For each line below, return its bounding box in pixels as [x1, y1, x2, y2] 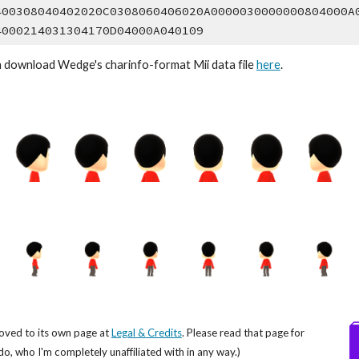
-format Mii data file [148, 57, 256, 71]
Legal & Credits [111, 326, 182, 339]
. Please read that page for [181, 326, 305, 339]
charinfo [104, 57, 149, 71]
